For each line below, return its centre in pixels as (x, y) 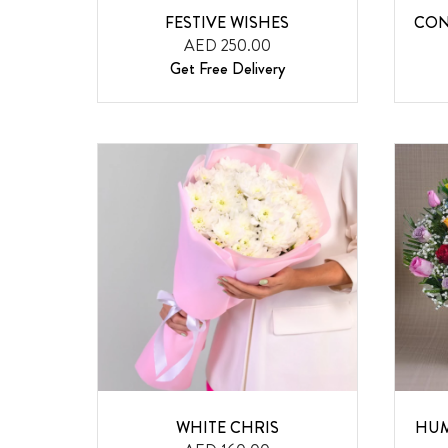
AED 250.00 (227, 46)
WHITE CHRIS (227, 427)
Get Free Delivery (227, 69)
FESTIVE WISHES (227, 23)
